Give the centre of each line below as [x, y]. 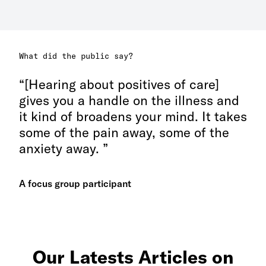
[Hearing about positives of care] [122, 84]
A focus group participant [75, 183]
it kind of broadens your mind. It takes [133, 116]
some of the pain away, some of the [124, 132]
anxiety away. [61, 148]
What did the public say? [76, 56]
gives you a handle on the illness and [129, 100]
